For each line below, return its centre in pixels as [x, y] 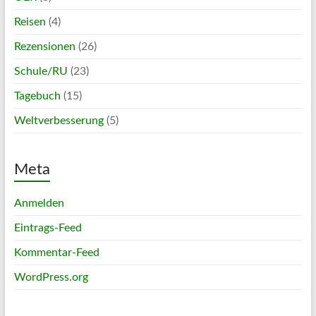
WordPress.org [51, 277]
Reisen [30, 22]
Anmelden [39, 203]
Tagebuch [37, 96]
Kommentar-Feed [56, 252]
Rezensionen [44, 46]
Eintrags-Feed [48, 227]
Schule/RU [41, 71]
